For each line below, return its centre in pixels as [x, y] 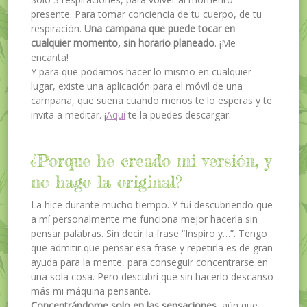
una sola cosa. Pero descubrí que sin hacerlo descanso [152, 276]
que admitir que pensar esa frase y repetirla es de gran [152, 247]
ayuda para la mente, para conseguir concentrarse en [150, 262]
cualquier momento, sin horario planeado [123, 43]
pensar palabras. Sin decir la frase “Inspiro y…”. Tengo [149, 233]
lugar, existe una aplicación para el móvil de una [137, 86]
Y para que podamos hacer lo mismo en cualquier [142, 72]
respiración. [58, 28]
